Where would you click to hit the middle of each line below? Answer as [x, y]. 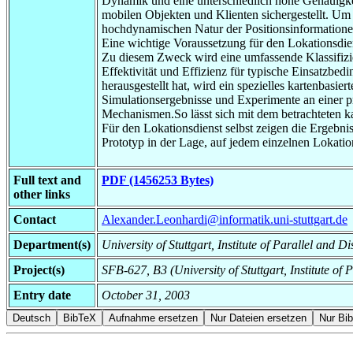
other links [42, 194]
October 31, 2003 [146, 295]
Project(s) [39, 269]
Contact [35, 219]
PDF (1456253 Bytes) [158, 180]
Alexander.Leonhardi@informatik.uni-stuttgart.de [225, 219]
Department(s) [52, 244]
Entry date [42, 295]
